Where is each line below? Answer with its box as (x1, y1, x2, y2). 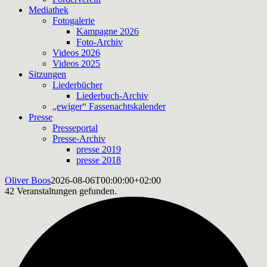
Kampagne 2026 (76, 26, 139, 36)
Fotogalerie (52, 15, 95, 26)
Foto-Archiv (76, 37, 123, 47)
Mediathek (29, 5, 69, 15)
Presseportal (52, 123, 98, 133)
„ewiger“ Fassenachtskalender (52, 101, 166, 111)
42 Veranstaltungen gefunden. (5, 186, 117, 196)
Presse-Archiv (52, 133, 105, 144)
